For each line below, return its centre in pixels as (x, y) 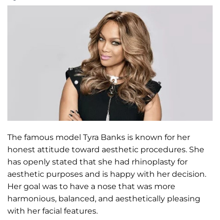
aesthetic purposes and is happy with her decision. (107, 174)
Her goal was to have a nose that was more (91, 187)
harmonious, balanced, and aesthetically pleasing (104, 199)
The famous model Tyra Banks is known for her (99, 137)
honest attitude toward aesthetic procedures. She (106, 150)
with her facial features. (53, 211)
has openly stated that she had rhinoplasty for (97, 162)
